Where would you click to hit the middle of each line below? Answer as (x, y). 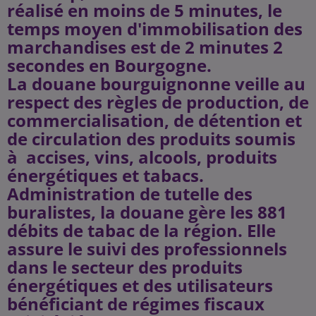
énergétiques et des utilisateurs (140, 285)
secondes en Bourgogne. (109, 65)
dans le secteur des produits (125, 267)
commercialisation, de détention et (154, 120)
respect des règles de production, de (158, 102)
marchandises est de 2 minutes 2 (145, 47)
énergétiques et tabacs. (105, 175)
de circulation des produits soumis (151, 139)
